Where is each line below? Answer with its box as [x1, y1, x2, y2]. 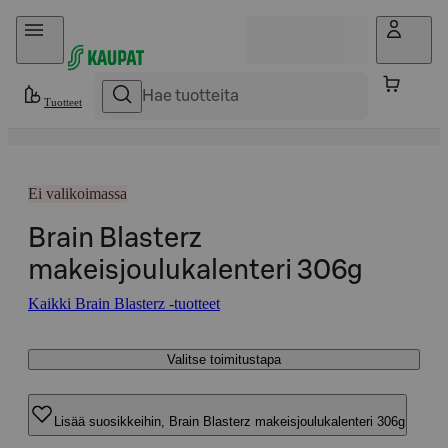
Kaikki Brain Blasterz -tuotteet [28, 295, 220, 312]
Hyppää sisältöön [16, 16, 125, 33]
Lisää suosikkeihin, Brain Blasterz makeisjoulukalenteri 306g [54, 413, 405, 429]
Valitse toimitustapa [167, 352, 281, 367]
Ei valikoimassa [28, 185, 127, 202]
